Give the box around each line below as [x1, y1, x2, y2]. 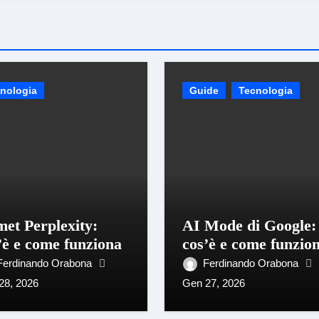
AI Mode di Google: [182, 216, 316, 234]
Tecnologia [238, 85, 293, 96]
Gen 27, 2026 [182, 277, 245, 289]
